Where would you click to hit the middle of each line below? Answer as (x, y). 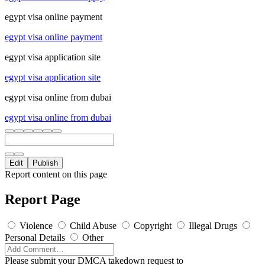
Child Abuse (93, 225)
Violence (36, 225)
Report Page (43, 199)
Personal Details (35, 237)
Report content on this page (56, 174)
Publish (45, 163)
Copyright (153, 225)
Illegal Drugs (213, 225)
